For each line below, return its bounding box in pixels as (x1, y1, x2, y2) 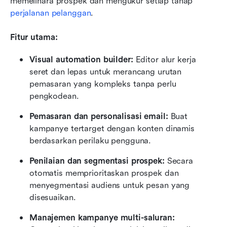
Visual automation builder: (29, 54, 133, 64)
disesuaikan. (29, 192, 76, 202)
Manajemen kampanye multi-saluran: (29, 212, 175, 222)
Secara (164, 156, 193, 166)
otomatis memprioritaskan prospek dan (29, 168, 179, 178)
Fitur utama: (10, 32, 58, 42)
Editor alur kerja (133, 54, 196, 64)
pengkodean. (29, 91, 79, 101)
